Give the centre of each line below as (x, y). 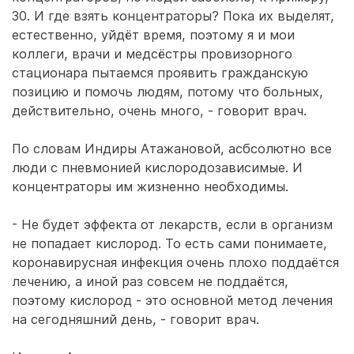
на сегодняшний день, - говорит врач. (136, 319)
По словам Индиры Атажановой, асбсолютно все (172, 149)
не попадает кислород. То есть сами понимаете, (169, 243)
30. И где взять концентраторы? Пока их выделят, (173, 16)
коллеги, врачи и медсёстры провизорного (152, 54)
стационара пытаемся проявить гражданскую (160, 73)
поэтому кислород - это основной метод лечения (172, 300)
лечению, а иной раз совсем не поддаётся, (150, 281)
